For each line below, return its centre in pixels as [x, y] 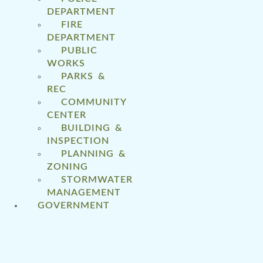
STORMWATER [97, 179]
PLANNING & [93, 154]
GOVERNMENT [74, 205]
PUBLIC [79, 50]
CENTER [67, 115]
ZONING [68, 166]
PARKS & [83, 76]
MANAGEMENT [84, 192]
